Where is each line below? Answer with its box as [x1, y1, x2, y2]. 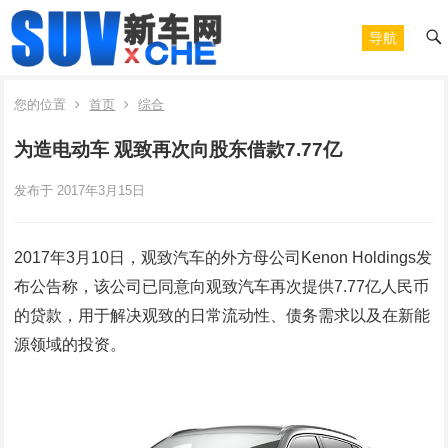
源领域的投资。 [14, 336, 127, 353]
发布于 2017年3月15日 [14, 183, 146, 198]
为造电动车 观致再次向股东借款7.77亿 [14, 139, 343, 160]
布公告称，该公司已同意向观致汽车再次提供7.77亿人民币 [14, 278, 430, 295]
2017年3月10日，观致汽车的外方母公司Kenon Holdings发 [14, 249, 433, 266]
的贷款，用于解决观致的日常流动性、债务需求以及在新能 [14, 307, 431, 324]
